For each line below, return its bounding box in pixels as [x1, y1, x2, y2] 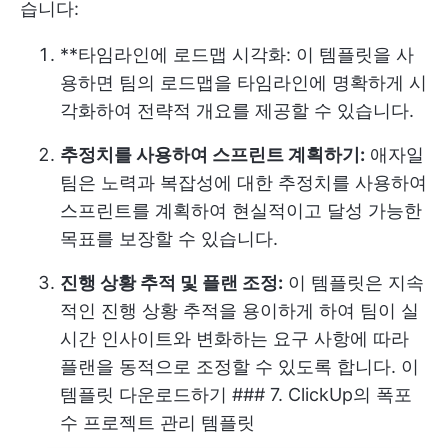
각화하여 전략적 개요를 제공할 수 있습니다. [60, 100, 414, 122]
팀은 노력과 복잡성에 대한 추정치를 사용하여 [60, 172, 427, 194]
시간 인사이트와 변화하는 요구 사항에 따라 [60, 328, 409, 350]
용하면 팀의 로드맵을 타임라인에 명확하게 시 [60, 72, 427, 94]
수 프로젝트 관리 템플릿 [60, 412, 255, 434]
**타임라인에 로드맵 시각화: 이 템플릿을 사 [60, 44, 414, 66]
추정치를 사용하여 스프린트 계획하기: [60, 144, 365, 166]
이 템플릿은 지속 [283, 272, 424, 294]
